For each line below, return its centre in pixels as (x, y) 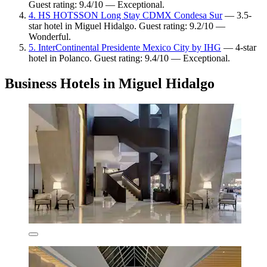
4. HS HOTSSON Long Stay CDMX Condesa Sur (125, 15)
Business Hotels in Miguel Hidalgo (110, 84)
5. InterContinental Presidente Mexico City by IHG (125, 48)
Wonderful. (50, 37)
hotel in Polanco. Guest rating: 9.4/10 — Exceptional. (129, 58)
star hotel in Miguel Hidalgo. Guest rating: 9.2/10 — (127, 26)
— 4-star (239, 48)
